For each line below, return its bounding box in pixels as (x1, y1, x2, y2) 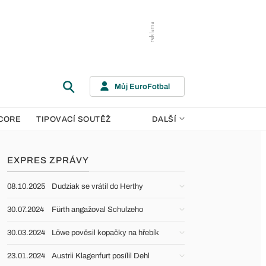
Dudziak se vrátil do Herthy (52, 182, 143, 191)
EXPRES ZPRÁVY (7, 156, 89, 165)
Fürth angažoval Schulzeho (52, 205, 143, 214)
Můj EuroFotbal (115, 82, 170, 91)
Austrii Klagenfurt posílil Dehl (52, 252, 150, 260)
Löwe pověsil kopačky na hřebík (52, 229, 159, 237)
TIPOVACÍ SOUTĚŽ (36, 115, 111, 123)
